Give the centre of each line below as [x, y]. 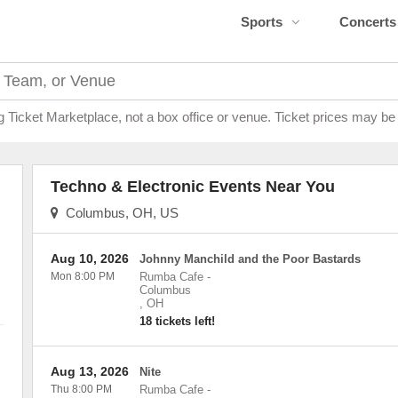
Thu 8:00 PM [81, 389]
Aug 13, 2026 [89, 371]
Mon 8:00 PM [82, 276]
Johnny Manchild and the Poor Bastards [250, 259]
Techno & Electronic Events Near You [192, 187]
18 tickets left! [177, 321]
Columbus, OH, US [118, 213]
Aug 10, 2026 [89, 259]
